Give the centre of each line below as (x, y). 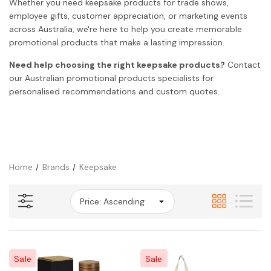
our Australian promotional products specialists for (111, 78)
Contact (243, 64)
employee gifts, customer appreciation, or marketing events (128, 15)
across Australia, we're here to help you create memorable (126, 29)
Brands (56, 167)
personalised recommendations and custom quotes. (114, 91)
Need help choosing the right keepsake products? (117, 64)
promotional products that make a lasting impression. (117, 42)
